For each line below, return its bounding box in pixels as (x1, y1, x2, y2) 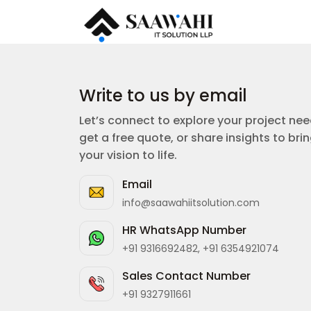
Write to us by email (79, 84, 247, 107)
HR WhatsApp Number (122, 221, 246, 238)
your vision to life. (79, 147, 177, 163)
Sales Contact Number (122, 267, 251, 284)
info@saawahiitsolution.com (122, 195, 260, 210)
